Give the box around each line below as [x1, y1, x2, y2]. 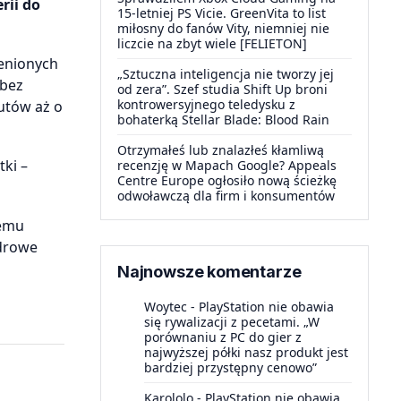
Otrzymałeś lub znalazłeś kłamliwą [117, 141, 324, 158]
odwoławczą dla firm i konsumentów [117, 187, 335, 204]
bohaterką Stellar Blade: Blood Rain [117, 111, 329, 128]
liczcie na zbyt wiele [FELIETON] [117, 35, 307, 52]
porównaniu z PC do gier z [144, 328, 302, 346]
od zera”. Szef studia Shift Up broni [117, 81, 328, 98]
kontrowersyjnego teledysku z [117, 96, 295, 113]
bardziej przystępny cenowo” [144, 359, 317, 376]
